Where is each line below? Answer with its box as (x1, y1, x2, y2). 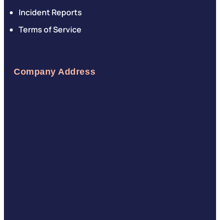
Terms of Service (19, 24, 82, 35)
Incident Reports (19, 7, 82, 18)
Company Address (14, 67, 96, 77)
